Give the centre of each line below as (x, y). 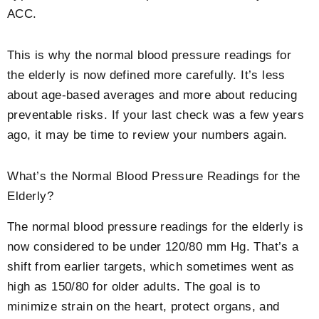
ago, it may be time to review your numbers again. (147, 135)
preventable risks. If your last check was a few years (156, 115)
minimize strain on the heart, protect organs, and (143, 306)
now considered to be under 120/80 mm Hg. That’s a (153, 246)
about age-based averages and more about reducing (152, 95)
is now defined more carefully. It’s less (176, 75)
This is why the (52, 56)
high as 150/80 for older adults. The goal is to (134, 286)
